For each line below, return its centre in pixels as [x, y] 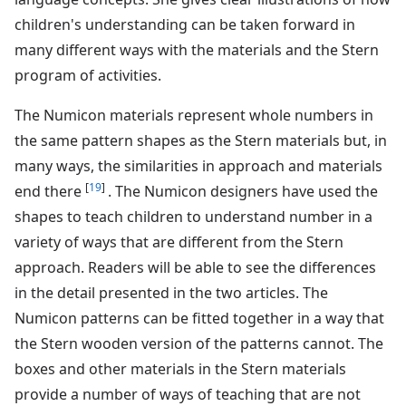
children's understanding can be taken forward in [185, 24]
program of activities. [88, 75]
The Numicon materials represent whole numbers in [194, 115]
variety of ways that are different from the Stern [179, 242]
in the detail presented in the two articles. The [171, 292]
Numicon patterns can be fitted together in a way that [199, 318]
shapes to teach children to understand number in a [193, 216]
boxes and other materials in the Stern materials [180, 368]
